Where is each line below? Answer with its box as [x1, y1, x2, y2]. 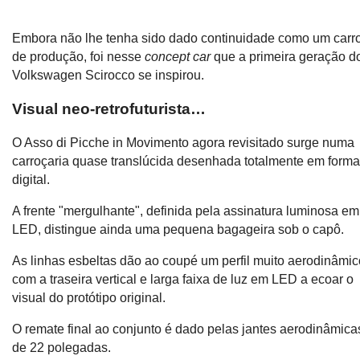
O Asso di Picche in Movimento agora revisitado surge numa [12, 135, 355, 149]
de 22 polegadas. [12, 340, 112, 354]
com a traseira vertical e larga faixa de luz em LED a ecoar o [12, 272, 354, 286]
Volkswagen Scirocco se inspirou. [12, 68, 205, 83]
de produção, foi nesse [12, 50, 145, 64]
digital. [12, 172, 51, 186]
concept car [145, 50, 211, 64]
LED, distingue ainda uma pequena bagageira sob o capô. [12, 222, 345, 236]
